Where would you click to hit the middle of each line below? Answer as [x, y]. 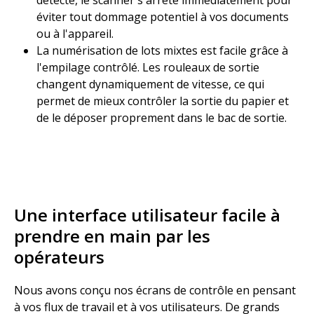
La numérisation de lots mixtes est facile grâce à [162, 50]
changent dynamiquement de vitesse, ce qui [150, 84]
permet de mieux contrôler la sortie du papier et [163, 101]
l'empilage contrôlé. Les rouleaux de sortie [148, 67]
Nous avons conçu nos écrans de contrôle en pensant [155, 290]
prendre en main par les [112, 236]
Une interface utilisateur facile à [147, 215]
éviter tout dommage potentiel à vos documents [163, 17]
